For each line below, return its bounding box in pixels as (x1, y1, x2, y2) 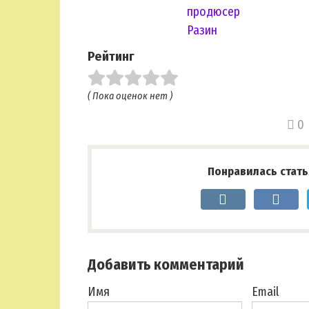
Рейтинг (88, 48, 134, 64)
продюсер (187, 3, 240, 19)
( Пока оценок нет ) (88, 90, 172, 103)
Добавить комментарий (88, 256, 244, 275)
